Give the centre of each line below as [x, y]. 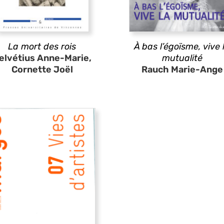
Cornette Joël [42, 69]
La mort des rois [42, 46]
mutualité [182, 58]
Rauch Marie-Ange [182, 69]
